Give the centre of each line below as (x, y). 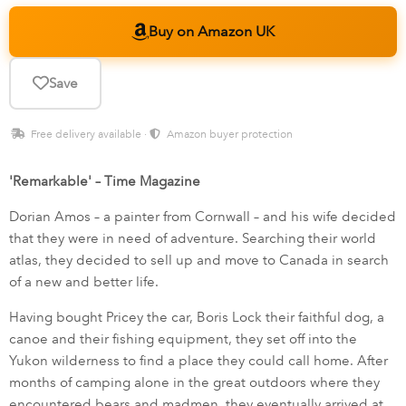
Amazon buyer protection (228, 135)
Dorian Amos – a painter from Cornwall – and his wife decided (203, 217)
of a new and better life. (84, 282)
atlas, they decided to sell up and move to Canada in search (199, 261)
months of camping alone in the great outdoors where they (194, 383)
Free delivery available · (89, 135)
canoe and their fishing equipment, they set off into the (183, 339)
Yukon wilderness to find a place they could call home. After (198, 361)
